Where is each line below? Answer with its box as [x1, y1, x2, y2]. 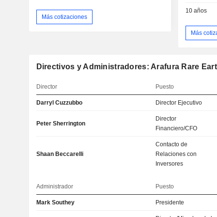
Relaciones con [155, 151, 197, 158]
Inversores [155, 160, 184, 168]
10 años [185, 7, 207, 15]
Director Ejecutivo [155, 99, 202, 107]
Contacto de [155, 141, 188, 148]
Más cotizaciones [41, 13, 87, 20]
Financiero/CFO [155, 125, 198, 132]
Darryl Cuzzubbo [36, 99, 82, 107]
